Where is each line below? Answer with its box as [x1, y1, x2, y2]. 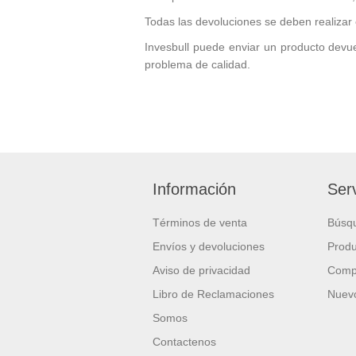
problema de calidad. [145, 58, 250, 71]
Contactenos [153, 335, 216, 348]
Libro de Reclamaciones [153, 288, 274, 300]
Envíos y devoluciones [153, 240, 265, 253]
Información [153, 180, 236, 198]
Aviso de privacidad [153, 264, 250, 277]
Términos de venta [153, 216, 247, 229]
